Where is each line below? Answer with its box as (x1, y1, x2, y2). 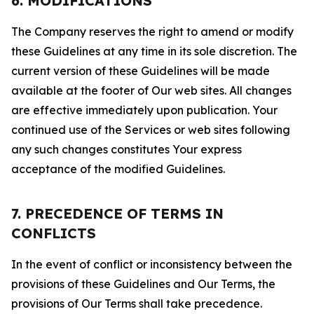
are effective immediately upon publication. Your (11, 103, 278, 117)
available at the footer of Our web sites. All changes (11, 83, 292, 97)
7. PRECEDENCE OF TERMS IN (11, 205, 224, 222)
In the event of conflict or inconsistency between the (11, 257, 292, 271)
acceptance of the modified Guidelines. (11, 162, 225, 176)
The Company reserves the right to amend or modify (11, 25, 294, 39)
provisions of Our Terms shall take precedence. (11, 296, 262, 310)
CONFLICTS (11, 224, 96, 242)
